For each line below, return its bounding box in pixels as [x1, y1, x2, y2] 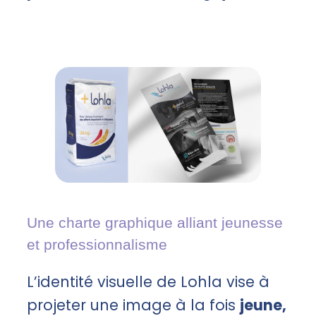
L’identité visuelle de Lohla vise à [27, 272, 269, 292]
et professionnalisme [27, 236, 167, 253]
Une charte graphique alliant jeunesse [27, 214, 283, 231]
